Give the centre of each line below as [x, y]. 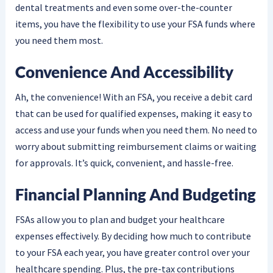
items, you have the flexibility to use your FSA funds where [135, 23]
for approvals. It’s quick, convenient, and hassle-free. [124, 162]
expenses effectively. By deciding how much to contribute [133, 236]
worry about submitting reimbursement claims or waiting [136, 146]
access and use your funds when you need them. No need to [136, 129]
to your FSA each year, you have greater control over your [132, 252]
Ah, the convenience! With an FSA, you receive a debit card [133, 97]
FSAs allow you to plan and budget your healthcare [120, 219]
